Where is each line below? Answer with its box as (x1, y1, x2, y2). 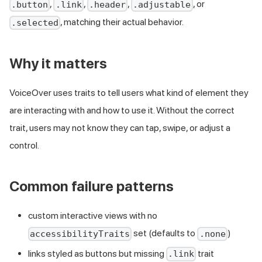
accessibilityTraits (30, 228, 130, 239)
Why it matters (9, 54, 107, 72)
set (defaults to (132, 227, 198, 239)
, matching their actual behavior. (60, 16, 184, 27)
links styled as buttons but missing (28, 247, 166, 259)
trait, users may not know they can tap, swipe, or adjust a (9, 122, 230, 133)
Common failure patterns (9, 177, 174, 195)
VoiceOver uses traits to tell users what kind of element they (9, 87, 249, 98)
